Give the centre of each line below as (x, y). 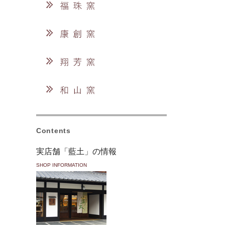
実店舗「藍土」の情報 (76, 151)
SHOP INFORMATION (62, 165)
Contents (53, 131)
